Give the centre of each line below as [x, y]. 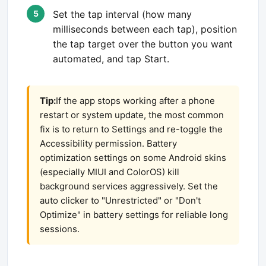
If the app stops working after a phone [135, 101]
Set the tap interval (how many [122, 14]
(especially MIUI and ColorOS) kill [110, 172]
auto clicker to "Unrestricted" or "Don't [120, 200]
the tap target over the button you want [143, 44]
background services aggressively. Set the [129, 186]
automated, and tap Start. [111, 59]
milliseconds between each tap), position [145, 29]
